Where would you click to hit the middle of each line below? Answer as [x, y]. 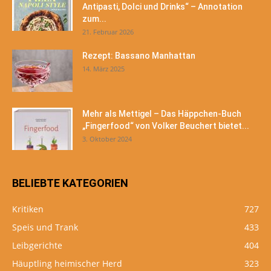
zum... [94, 19]
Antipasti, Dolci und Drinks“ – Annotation [162, 7]
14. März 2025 [103, 69]
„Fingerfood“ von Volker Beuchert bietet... [166, 126]
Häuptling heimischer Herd [67, 264]
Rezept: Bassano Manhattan [139, 56]
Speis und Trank [45, 227]
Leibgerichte [37, 246]
